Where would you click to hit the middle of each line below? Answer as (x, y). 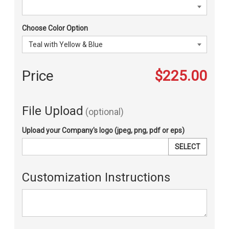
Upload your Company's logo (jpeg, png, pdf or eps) (103, 130)
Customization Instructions (96, 177)
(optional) (104, 112)
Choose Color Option (55, 28)
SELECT (188, 147)
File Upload (53, 111)
